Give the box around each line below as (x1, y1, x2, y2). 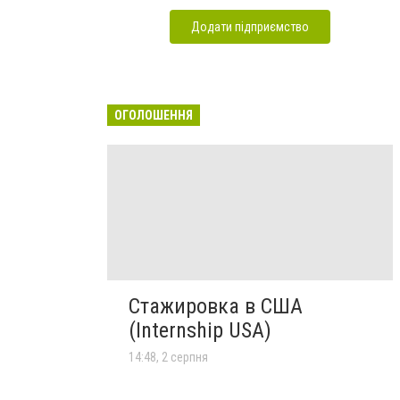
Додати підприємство (191, 19, 309, 34)
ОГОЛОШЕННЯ (114, 107, 193, 122)
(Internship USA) (129, 317, 271, 343)
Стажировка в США (129, 293, 303, 319)
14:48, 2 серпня (129, 349, 208, 364)
